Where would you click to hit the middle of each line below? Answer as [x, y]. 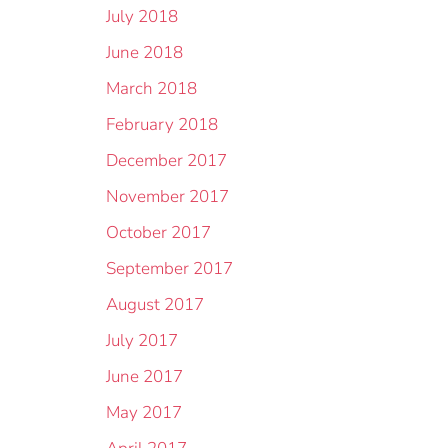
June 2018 [144, 52]
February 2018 [162, 124]
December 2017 [166, 160]
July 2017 [142, 340]
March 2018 [151, 88]
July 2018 [142, 16]
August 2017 [155, 304]
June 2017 [144, 376]
